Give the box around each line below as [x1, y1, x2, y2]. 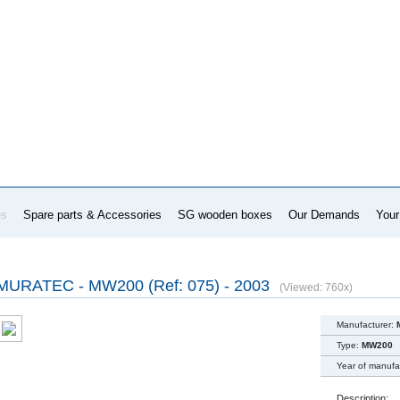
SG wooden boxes [177, 208, 272, 221]
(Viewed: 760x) [279, 281, 353, 294]
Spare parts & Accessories [22, 208, 162, 221]
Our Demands [287, 208, 360, 221]
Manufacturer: [336, 320, 396, 329]
